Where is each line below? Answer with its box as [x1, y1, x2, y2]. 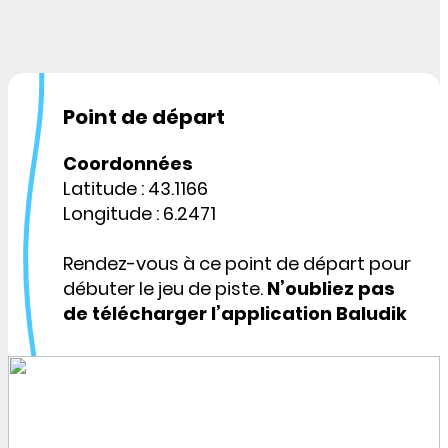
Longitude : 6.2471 [63, 201, 216, 227]
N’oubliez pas [267, 276, 395, 302]
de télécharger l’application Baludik [63, 301, 407, 327]
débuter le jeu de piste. [63, 276, 267, 302]
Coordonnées [63, 151, 193, 177]
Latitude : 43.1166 [63, 176, 208, 202]
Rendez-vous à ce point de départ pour [63, 251, 411, 277]
